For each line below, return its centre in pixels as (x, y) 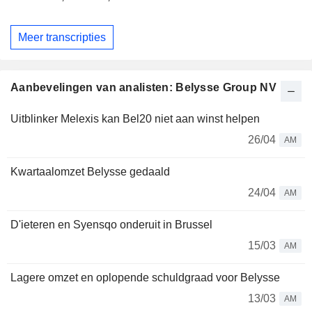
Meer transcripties (62, 37)
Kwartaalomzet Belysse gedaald (90, 172)
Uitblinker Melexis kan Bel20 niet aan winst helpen (135, 119)
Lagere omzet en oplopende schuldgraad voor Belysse (145, 278)
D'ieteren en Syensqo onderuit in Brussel (111, 225)
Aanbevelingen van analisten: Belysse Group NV (143, 88)
